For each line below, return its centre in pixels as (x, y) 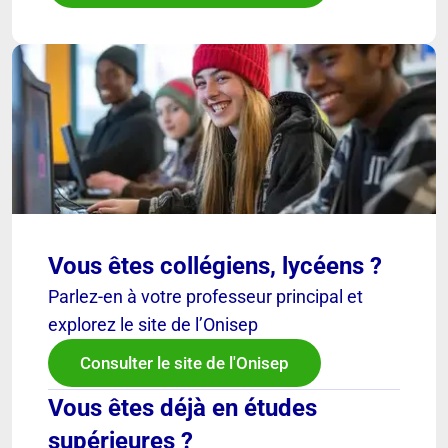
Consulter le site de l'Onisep (184, 362)
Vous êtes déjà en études (182, 407)
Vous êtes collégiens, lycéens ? (215, 265)
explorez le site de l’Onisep (153, 324)
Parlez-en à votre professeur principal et (205, 296)
